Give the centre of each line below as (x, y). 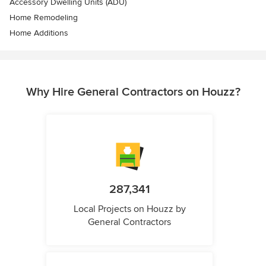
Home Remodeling (44, 18)
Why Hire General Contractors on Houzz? (133, 92)
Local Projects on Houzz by (129, 209)
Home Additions (39, 33)
